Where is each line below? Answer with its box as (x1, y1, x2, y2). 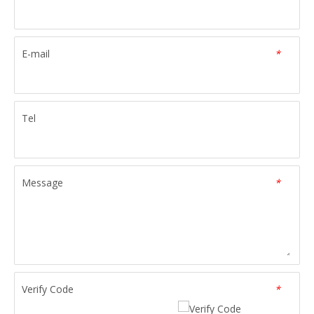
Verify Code (22, 282, 74, 296)
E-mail (22, 47, 50, 60)
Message (22, 176, 63, 189)
